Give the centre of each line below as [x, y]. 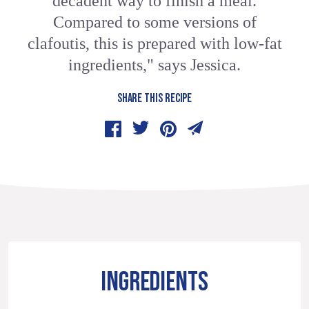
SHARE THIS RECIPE [154, 99]
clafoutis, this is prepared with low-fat [154, 44]
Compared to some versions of [154, 22]
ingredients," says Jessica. [154, 65]
